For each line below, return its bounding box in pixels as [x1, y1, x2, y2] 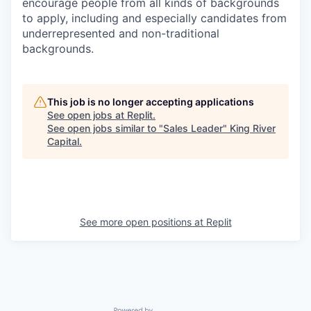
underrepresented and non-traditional [22, 26, 219, 40]
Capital [47, 135, 79, 147]
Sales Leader [163, 122, 223, 134]
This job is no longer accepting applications [47, 96, 254, 108]
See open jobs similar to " [47, 122, 163, 134]
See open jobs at [47, 109, 127, 121]
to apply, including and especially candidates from [22, 11, 287, 25]
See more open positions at [79, 216, 206, 228]
